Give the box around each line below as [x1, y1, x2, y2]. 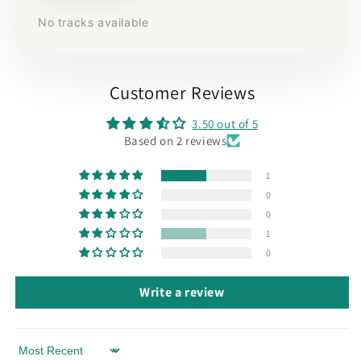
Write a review [139, 284, 225, 301]
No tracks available [38, 15, 149, 30]
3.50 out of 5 [192, 116, 259, 132]
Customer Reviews [109, 81, 255, 105]
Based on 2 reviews [123, 133, 227, 149]
